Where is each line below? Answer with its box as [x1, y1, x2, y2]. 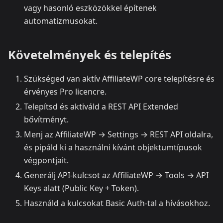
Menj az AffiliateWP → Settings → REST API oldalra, [24, 128, 213, 140]
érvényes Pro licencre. [24, 86, 107, 97]
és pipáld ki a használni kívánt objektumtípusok [24, 141, 202, 153]
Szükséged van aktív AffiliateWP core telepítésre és [24, 73, 215, 84]
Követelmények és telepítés [8, 46, 171, 63]
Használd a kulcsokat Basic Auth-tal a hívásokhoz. [24, 197, 210, 209]
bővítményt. [24, 113, 69, 125]
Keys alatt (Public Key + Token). [24, 182, 139, 194]
